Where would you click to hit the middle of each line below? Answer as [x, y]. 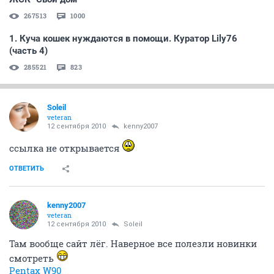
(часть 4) [28, 50]
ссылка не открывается [66, 148]
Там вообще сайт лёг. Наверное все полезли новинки [133, 243]
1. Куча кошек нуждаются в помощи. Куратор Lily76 [123, 38]
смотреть [33, 258]
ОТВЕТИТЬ [27, 168]
